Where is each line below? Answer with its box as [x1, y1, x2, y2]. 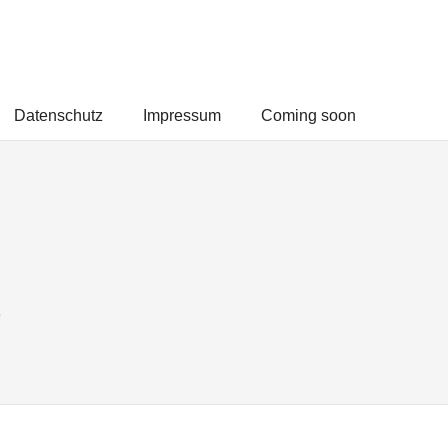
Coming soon [261, 107, 356, 124]
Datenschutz [14, 107, 103, 124]
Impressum [143, 107, 221, 124]
